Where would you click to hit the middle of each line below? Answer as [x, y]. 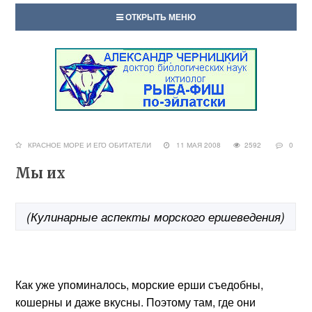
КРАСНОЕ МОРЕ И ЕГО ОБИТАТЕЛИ [90, 145]
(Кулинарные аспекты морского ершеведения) [156, 217]
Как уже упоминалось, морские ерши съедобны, [140, 284]
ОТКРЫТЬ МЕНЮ [159, 17]
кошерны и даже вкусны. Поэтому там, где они [136, 302]
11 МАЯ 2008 [202, 145]
